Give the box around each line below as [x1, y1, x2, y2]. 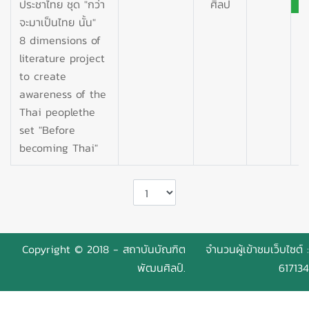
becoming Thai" [19, 139, 98, 156]
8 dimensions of [19, 31, 101, 48]
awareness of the [19, 85, 106, 102]
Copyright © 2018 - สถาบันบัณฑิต [22, 240, 186, 257]
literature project [19, 49, 105, 66]
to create [19, 67, 66, 84]
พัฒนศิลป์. [137, 259, 186, 276]
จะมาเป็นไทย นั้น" [19, 13, 96, 30]
